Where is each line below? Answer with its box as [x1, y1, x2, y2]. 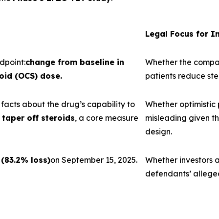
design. [145, 127, 172, 136]
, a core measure [75, 113, 138, 123]
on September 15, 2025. [50, 155, 137, 165]
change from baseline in [25, 57, 124, 67]
